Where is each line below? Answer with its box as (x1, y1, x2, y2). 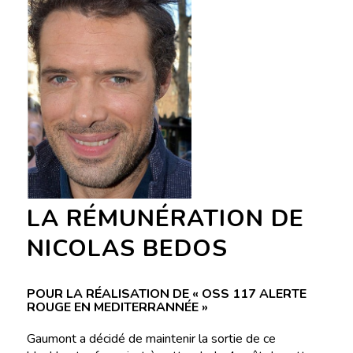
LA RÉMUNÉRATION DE (26, 203, 304, 236)
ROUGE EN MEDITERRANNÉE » (26, 299, 208, 317)
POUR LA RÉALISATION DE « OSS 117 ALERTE (26, 285, 307, 303)
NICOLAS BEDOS (26, 232, 228, 266)
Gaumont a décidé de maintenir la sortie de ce (26, 330, 276, 348)
